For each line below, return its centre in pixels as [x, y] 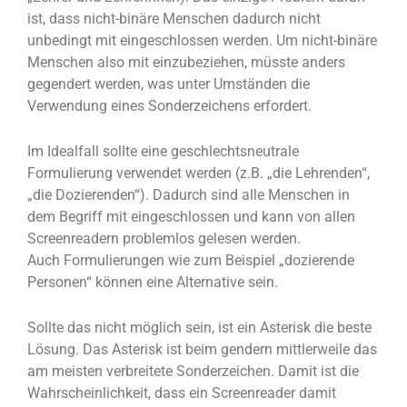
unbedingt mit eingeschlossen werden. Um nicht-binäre [202, 40]
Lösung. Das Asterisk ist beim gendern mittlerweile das [202, 349]
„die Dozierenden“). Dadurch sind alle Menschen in [189, 194]
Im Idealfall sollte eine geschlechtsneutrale [163, 151]
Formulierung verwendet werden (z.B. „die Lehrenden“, [199, 173]
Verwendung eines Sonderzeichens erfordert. [169, 105]
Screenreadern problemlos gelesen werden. [164, 238]
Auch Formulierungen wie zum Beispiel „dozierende [191, 260]
